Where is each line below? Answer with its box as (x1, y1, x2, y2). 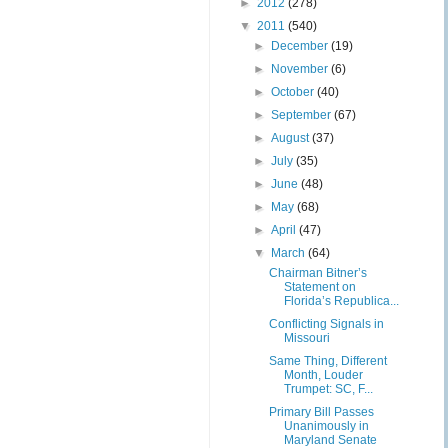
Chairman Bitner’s (268, 266, 367, 280)
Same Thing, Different (268, 354, 387, 368)
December (271, 39, 332, 53)
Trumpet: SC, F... (283, 382, 373, 396)
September (271, 108, 335, 122)
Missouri (283, 331, 330, 345)
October (271, 85, 318, 99)
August (271, 131, 313, 145)
